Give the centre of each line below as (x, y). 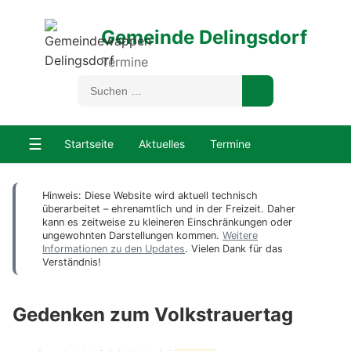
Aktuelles (162, 144)
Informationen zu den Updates (114, 249)
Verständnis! (72, 262)
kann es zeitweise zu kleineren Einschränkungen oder (167, 222)
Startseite (89, 144)
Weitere (240, 235)
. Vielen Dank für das (234, 249)
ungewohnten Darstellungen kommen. (132, 235)
